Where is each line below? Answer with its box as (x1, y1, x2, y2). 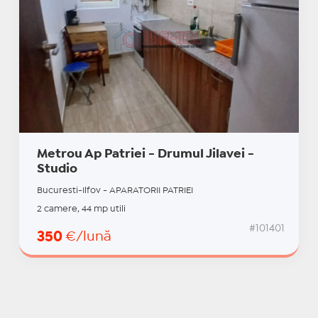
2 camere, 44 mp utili (36, 204, 126, 213)
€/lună (65, 230, 111, 243)
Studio (36, 163, 77, 175)
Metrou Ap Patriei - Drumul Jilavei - (36, 148, 254, 160)
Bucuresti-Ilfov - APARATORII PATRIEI (36, 186, 193, 194)
